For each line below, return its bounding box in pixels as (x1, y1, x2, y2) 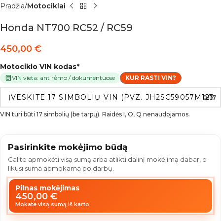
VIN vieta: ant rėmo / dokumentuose (12, 74, 115, 82)
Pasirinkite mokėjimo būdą (8, 142, 127, 152)
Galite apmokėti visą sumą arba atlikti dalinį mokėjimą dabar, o (8, 155, 207, 164)
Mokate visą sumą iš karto (15, 201, 89, 208)
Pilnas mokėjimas (15, 184, 79, 193)
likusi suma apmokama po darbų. (8, 164, 114, 173)
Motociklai (27, 1, 66, 11)
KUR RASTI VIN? (125, 74, 176, 82)
